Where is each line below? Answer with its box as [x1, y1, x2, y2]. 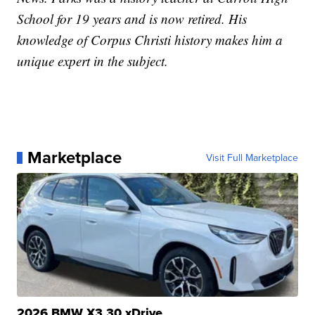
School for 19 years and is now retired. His [17, 10, 247, 28]
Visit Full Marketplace [205, 150, 298, 165]
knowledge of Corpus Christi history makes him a [17, 31, 283, 49]
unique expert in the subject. [17, 52, 169, 70]
